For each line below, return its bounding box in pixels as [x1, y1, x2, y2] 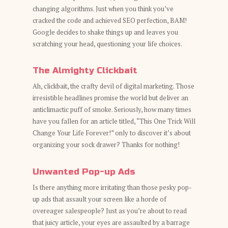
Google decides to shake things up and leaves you [33, 27, 178, 37]
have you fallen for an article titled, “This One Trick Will [33, 117, 195, 126]
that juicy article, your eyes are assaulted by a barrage [33, 217, 190, 227]
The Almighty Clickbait [33, 65, 137, 76]
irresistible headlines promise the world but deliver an [33, 93, 188, 102]
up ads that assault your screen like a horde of [33, 194, 166, 204]
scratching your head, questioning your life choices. [33, 39, 182, 48]
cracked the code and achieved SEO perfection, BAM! [33, 15, 187, 25]
